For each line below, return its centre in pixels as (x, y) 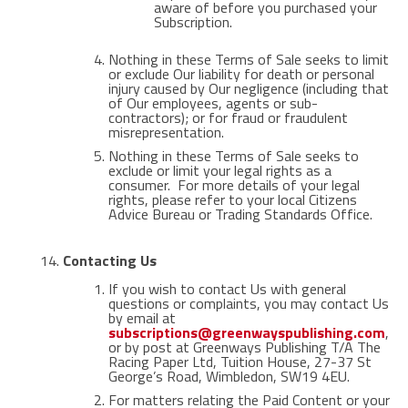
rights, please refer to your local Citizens (232, 199)
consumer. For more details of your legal (234, 185)
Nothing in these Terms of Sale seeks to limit (248, 59)
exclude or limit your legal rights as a (219, 170)
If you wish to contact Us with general (227, 289)
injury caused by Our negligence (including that (248, 88)
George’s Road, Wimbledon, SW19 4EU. (229, 376)
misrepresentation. (166, 132)
